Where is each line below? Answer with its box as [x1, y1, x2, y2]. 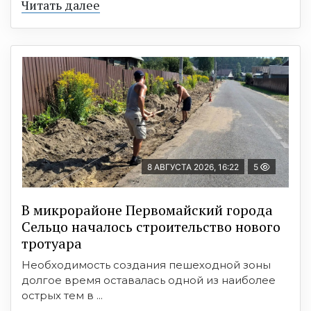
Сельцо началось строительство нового [22, 217, 280, 236]
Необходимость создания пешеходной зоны [22, 258, 271, 271]
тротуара [22, 233, 82, 253]
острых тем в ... [22, 288, 103, 302]
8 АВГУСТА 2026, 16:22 [147, 161, 239, 172]
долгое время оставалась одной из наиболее [22, 273, 276, 287]
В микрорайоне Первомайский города [22, 200, 273, 219]
